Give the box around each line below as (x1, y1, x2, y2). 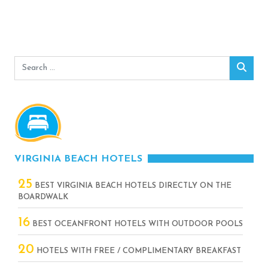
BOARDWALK (18, 193, 68, 201)
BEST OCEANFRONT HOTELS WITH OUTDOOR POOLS (30, 220, 243, 228)
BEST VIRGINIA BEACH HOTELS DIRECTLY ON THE (32, 181, 232, 190)
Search (14, 57, 42, 68)
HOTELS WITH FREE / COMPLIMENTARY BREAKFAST (34, 246, 241, 255)
